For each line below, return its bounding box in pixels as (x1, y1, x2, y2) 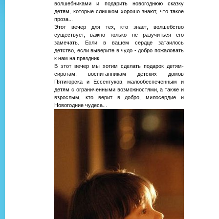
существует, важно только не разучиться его (54, 32, 184, 38)
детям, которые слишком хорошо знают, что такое (54, 8, 184, 15)
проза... (54, 16, 73, 22)
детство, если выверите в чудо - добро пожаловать (54, 47, 184, 54)
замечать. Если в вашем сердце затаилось (54, 40, 184, 46)
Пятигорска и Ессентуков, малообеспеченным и (54, 79, 184, 85)
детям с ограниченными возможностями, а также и (54, 87, 184, 93)
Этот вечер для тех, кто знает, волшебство (54, 24, 184, 30)
